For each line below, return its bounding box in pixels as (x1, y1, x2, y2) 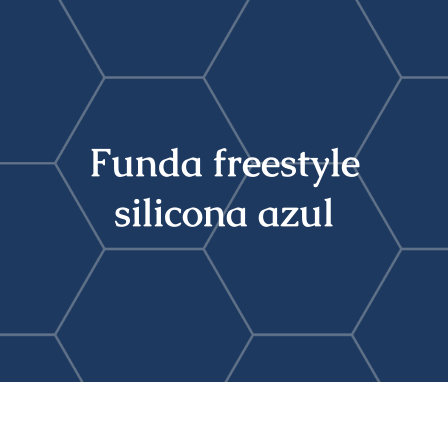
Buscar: (24, 33, 82, 59)
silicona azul (114, 187, 334, 239)
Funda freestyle (88, 137, 360, 189)
